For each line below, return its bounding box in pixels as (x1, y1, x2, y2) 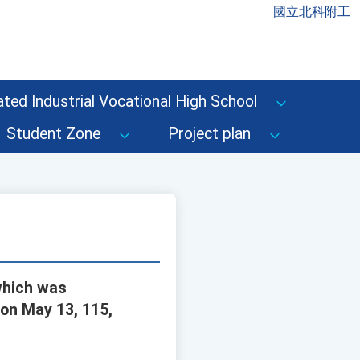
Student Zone (6, 125, 100, 143)
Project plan (168, 125, 251, 143)
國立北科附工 (273, 4, 350, 19)
